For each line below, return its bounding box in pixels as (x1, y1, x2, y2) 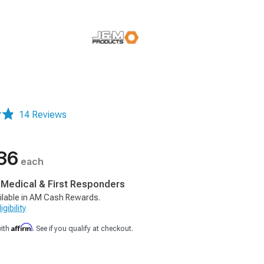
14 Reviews (19, 109, 67, 120)
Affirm (11, 223, 32, 232)
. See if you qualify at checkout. (32, 225, 133, 233)
